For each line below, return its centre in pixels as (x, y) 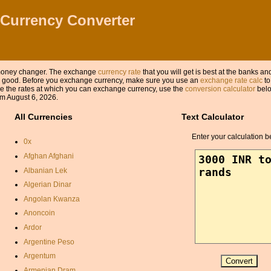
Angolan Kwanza (51, 199)
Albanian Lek (45, 170)
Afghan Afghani (48, 156)
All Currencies (43, 117)
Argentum (39, 256)
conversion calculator (220, 89)
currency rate (119, 72)
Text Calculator (212, 117)
